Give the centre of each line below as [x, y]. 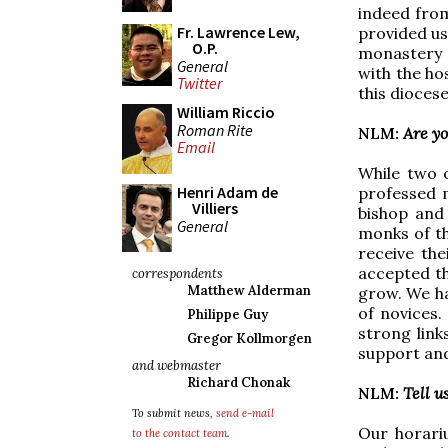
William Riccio [226, 112]
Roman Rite [215, 129]
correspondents [177, 273]
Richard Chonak [238, 382]
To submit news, [174, 413]
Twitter [199, 83]
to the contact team [179, 433]
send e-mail [245, 413]
